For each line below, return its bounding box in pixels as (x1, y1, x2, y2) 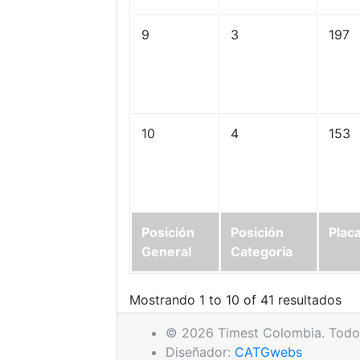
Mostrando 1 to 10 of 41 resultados (129, 291, 342, 308)
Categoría (231, 243, 292, 260)
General (141, 243, 191, 260)
